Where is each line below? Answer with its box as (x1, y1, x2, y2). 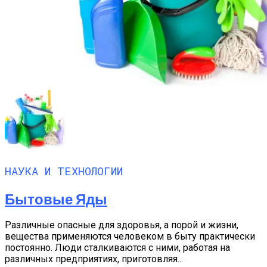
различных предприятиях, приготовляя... (5, 253, 183, 265)
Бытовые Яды (5, 190, 107, 207)
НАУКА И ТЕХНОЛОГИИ (5, 163, 123, 178)
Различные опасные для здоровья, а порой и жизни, (5, 219, 238, 231)
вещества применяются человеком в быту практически (5, 231, 255, 243)
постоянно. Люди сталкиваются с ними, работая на (5, 242, 230, 254)
